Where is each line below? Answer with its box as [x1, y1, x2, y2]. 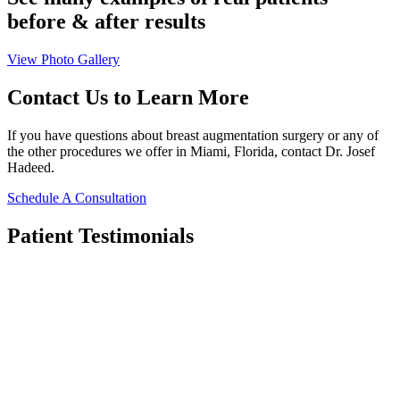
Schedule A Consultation [7, 189, 146, 205]
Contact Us [7, 85, 108, 109]
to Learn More [108, 85, 249, 109]
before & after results [7, 10, 205, 34]
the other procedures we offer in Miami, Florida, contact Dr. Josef [7, 143, 375, 159]
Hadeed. [7, 159, 54, 175]
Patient [7, 223, 79, 247]
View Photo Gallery [7, 52, 120, 68]
